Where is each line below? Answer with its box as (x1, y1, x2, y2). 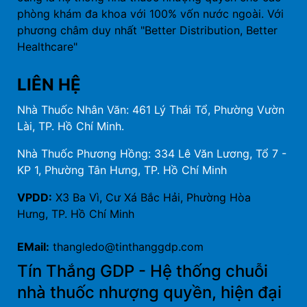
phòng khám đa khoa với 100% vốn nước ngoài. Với (17, 7, 284, 21)
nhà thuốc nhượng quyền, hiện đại (17, 282, 282, 302)
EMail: (17, 240, 49, 254)
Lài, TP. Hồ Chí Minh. (17, 119, 124, 133)
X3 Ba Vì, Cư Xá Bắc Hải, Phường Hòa (52, 191, 251, 204)
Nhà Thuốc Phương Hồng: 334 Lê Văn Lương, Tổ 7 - (17, 147, 286, 160)
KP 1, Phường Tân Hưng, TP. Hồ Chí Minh (17, 163, 227, 177)
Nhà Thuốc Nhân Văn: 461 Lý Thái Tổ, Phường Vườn (17, 103, 284, 116)
